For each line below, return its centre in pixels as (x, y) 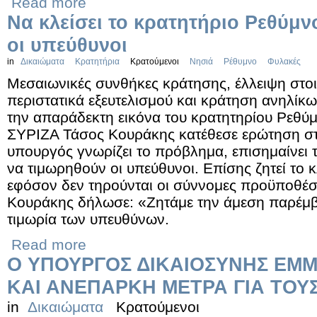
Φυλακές (284, 62)
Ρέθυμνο (240, 62)
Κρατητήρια (97, 62)
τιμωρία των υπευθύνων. (88, 219)
